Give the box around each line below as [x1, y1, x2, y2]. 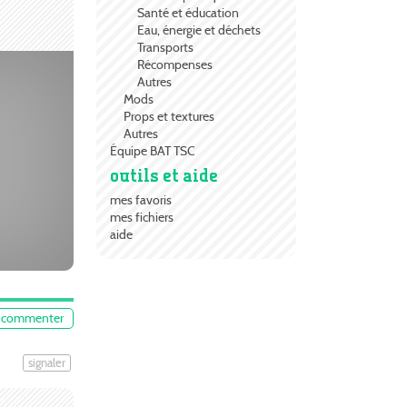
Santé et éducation [137, 5, 239, 22]
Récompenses [137, 56, 213, 74]
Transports [137, 39, 194, 56]
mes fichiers [110, 209, 174, 226]
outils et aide [110, 164, 218, 187]
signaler [27, 354, 65, 371]
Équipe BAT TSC [110, 143, 195, 160]
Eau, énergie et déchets [137, 22, 261, 39]
